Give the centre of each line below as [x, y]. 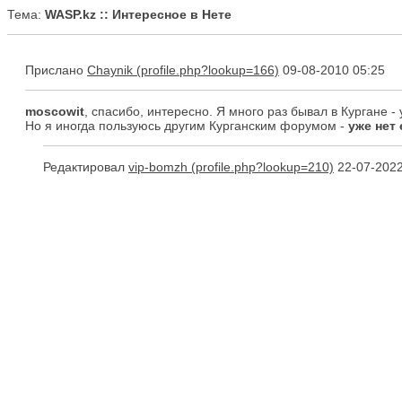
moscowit [55, 111]
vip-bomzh [158, 167]
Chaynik [110, 70]
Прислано [56, 70]
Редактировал [86, 167]
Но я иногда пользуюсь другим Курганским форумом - [187, 126]
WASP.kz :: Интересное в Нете [138, 14]
